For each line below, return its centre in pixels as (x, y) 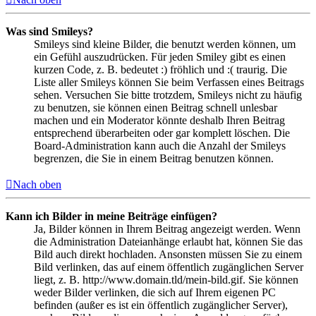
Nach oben (37, 184)
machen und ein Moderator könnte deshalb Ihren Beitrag (159, 120)
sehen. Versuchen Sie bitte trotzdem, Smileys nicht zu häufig (168, 95)
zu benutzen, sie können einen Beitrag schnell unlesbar (156, 107)
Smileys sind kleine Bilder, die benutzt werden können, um (165, 44)
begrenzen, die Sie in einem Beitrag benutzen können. (154, 158)
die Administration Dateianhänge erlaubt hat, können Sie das (168, 241)
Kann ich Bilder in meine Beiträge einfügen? (111, 216)
